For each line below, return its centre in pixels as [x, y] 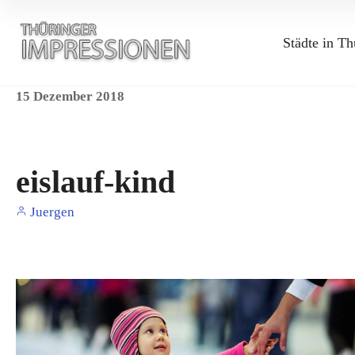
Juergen [51, 212]
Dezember [65, 96]
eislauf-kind [95, 182]
